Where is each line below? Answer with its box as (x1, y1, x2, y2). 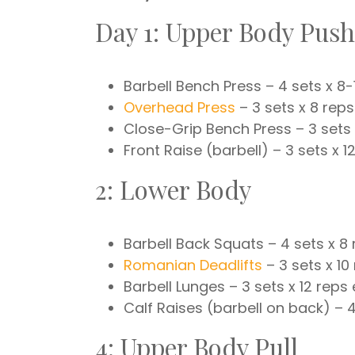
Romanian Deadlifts (124, 255, 262, 275)
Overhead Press (124, 97, 235, 117)
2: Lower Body (95, 173, 251, 206)
